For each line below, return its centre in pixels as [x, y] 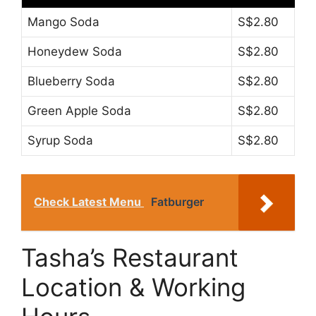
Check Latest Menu [89, 201]
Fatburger [177, 201]
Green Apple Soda [79, 111]
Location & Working [133, 287]
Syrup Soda [60, 141]
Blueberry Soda [71, 81]
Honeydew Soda [75, 52]
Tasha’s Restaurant [130, 257]
